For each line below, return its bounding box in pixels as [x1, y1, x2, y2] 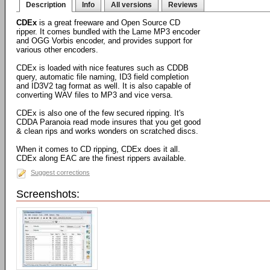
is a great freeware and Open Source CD [37, 18, 180, 27]
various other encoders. [16, 45, 98, 54]
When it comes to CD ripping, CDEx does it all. [16, 145, 180, 154]
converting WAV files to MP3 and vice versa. [16, 90, 173, 99]
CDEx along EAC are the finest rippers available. [16, 154, 186, 163]
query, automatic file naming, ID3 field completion [16, 72, 189, 81]
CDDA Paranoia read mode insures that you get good [16, 118, 201, 127]
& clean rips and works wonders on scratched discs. [16, 127, 198, 136]
